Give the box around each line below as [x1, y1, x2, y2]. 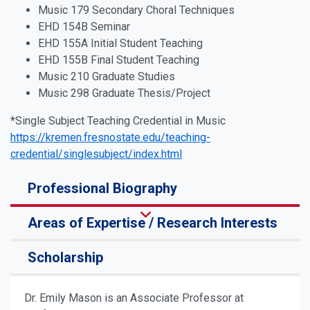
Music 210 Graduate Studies [38, 70, 175, 83]
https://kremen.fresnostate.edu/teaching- [10, 131, 210, 144]
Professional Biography [28, 180, 177, 197]
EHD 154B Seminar [38, 20, 130, 33]
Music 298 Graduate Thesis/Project [38, 86, 210, 100]
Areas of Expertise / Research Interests [28, 215, 277, 231]
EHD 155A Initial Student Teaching [38, 37, 203, 50]
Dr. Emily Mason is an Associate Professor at [24, 291, 244, 304]
